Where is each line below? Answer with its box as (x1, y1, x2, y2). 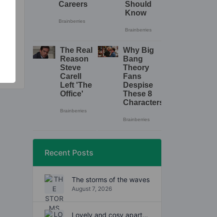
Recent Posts (45, 147, 93, 157)
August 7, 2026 (72, 185, 112, 193)
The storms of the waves (72, 175, 150, 184)
